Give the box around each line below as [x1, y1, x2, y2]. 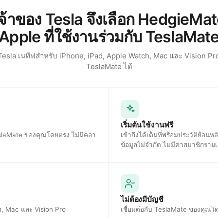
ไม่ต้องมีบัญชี [121, 195, 163, 204]
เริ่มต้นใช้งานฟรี [121, 120, 174, 129]
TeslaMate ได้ [86, 62, 132, 71]
